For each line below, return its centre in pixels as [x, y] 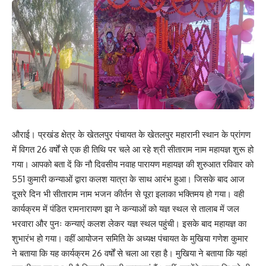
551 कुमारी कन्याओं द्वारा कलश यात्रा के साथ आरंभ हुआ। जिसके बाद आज [128, 179]
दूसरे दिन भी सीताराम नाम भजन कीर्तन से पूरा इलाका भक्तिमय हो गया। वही [128, 194]
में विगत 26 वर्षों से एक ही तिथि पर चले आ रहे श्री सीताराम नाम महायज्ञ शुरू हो [133, 149]
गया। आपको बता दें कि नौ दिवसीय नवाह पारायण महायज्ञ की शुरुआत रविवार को [133, 164]
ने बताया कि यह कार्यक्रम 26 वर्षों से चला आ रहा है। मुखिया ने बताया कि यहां [129, 253]
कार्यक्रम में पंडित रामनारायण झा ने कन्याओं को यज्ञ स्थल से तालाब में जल [126, 208]
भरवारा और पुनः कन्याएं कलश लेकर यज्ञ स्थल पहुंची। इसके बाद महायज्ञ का [129, 223]
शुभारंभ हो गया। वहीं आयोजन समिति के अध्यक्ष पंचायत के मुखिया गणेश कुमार [130, 238]
